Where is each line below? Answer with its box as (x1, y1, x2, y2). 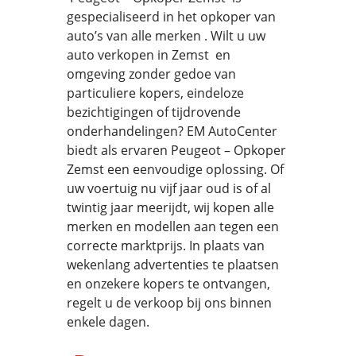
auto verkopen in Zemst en (67, 46, 230, 64)
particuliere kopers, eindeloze (67, 84, 244, 102)
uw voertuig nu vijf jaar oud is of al (67, 180, 271, 197)
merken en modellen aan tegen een (67, 218, 279, 235)
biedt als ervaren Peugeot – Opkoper (67, 141, 286, 159)
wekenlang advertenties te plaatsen (67, 256, 279, 273)
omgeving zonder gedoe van (67, 65, 236, 83)
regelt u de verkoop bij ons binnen (67, 294, 272, 311)
